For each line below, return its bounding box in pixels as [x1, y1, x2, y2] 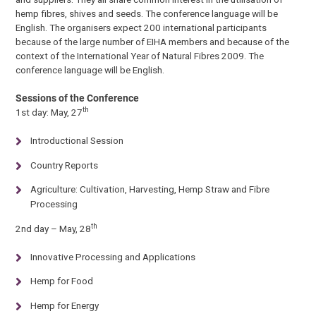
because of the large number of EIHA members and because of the [16, 35, 290, 47]
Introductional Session [30, 135, 123, 147]
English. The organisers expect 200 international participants [16, 21, 267, 33]
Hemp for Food [30, 275, 93, 287]
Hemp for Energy [30, 299, 99, 311]
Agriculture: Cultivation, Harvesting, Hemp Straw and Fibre [30, 183, 269, 195]
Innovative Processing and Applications [30, 250, 195, 262]
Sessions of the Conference [16, 92, 140, 104]
